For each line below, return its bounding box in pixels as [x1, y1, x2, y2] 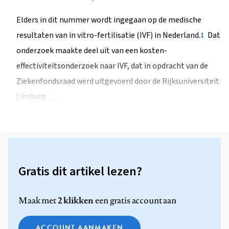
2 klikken [57, 194, 94, 206]
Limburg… [16, 91, 54, 103]
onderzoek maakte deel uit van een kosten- [16, 45, 167, 57]
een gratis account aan [94, 194, 176, 206]
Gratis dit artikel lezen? [18, 162, 142, 180]
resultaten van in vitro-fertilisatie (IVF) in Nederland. [16, 30, 200, 41]
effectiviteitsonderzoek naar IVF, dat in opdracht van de [16, 60, 208, 72]
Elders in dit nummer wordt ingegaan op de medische [16, 14, 201, 26]
